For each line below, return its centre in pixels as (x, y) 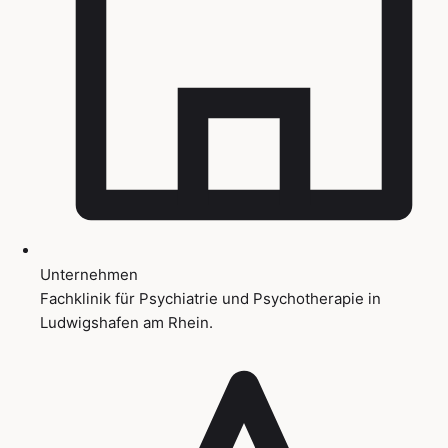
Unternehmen (89, 274)
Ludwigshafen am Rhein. (126, 322)
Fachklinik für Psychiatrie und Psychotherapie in (210, 298)
